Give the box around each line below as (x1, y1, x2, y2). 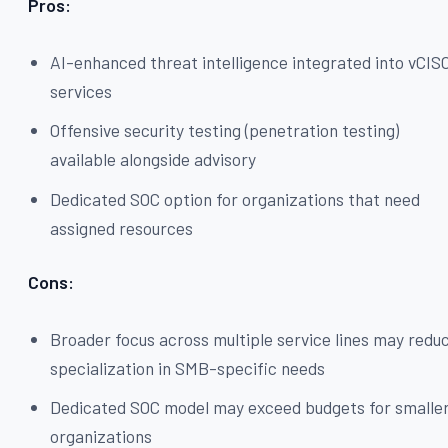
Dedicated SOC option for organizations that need (50, 187, 421, 210)
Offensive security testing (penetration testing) (50, 119, 400, 142)
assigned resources (50, 216, 194, 239)
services (50, 79, 113, 102)
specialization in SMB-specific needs (50, 356, 326, 379)
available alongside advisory (50, 148, 257, 171)
